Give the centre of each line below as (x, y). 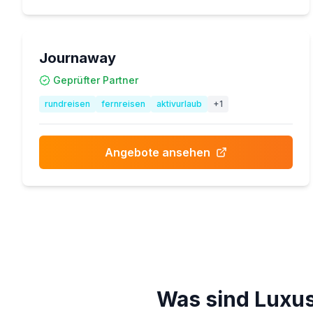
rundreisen (67, 104)
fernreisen (123, 104)
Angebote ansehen (157, 152)
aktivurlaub (179, 104)
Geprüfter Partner (96, 80)
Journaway (78, 58)
